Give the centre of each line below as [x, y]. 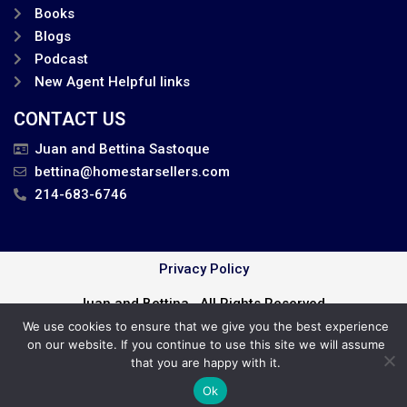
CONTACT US [69, 119]
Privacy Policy [203, 268]
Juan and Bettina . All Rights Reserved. [203, 303]
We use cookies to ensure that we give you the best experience [206, 326]
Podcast [61, 59]
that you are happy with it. [206, 362]
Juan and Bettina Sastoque [122, 149]
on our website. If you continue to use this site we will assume [206, 344]
